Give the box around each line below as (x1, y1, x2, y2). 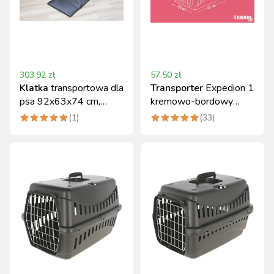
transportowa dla (51, 81, 124, 95)
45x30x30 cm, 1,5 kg (150, 108, 243, 122)
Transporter (150, 81, 203, 95)
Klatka (20, 81, 48, 95)
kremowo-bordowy (150, 95, 233, 108)
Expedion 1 (206, 81, 254, 95)
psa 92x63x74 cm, (20, 95, 100, 108)
